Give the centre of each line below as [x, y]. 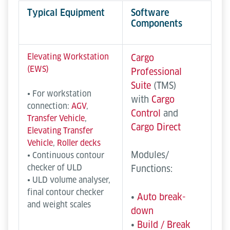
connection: [49, 106]
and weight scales [59, 204]
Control [146, 113]
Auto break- [161, 197]
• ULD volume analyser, [69, 180]
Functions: [152, 168]
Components [157, 23]
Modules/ [150, 155]
